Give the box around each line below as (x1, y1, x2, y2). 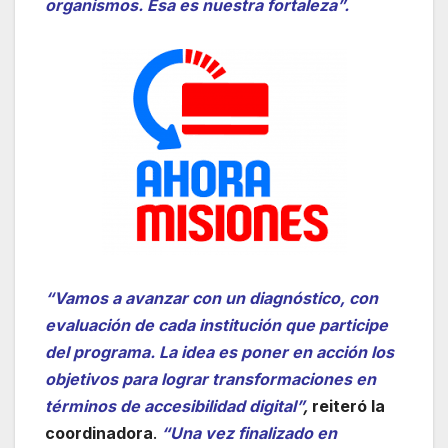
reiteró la (308, 395, 385, 416)
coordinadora (45, 422, 153, 443)
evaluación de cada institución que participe (45, 314, 388, 335)
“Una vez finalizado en (157, 422, 337, 443)
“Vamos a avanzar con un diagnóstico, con (45, 287, 378, 308)
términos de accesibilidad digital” (45, 395, 303, 416)
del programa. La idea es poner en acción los (45, 341, 394, 362)
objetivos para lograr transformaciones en (45, 368, 376, 389)
